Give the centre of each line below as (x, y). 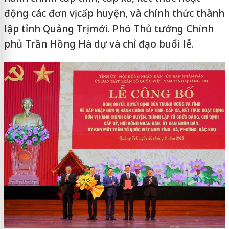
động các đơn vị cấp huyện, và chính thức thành (114, 13)
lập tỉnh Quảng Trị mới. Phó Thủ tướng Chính (109, 29)
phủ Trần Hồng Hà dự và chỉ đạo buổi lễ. (99, 44)
